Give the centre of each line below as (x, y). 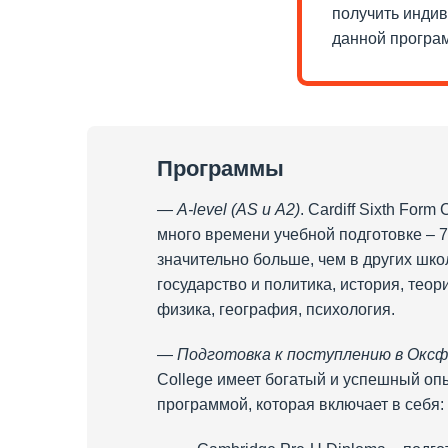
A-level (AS (219, 209)
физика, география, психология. (276, 309)
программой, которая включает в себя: (300, 404)
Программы (220, 168)
